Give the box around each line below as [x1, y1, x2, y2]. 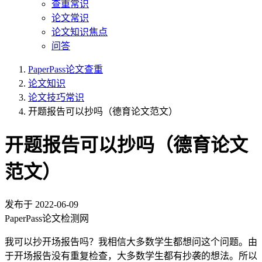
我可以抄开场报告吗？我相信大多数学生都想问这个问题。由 [5, 236, 257, 247]
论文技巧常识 [28, 92, 84, 102]
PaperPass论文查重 [28, 64, 103, 74]
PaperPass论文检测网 [5, 213, 89, 223]
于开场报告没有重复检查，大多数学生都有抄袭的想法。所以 [5, 250, 257, 261]
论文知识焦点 [51, 27, 108, 37]
